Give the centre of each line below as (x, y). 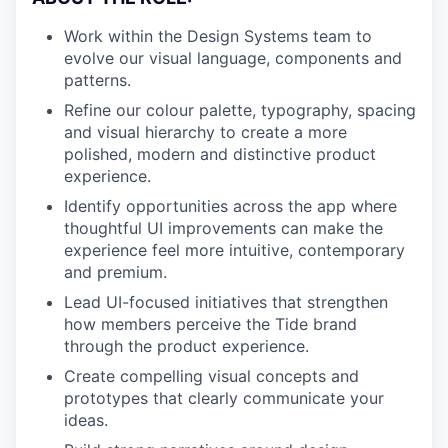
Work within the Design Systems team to (218, 35)
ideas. (86, 419)
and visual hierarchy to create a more (205, 131)
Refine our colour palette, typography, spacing (240, 109)
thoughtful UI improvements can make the (223, 227)
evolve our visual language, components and (233, 57)
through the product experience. (186, 345)
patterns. (97, 79)
